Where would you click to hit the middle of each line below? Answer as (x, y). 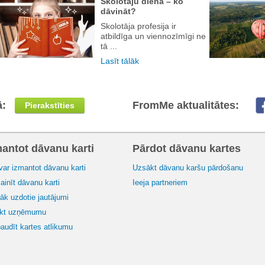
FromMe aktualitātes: (186, 106)
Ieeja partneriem (160, 183)
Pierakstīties (50, 106)
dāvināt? (118, 12)
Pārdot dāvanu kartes (187, 149)
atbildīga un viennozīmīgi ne (153, 36)
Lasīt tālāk (120, 61)
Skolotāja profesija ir (138, 26)
